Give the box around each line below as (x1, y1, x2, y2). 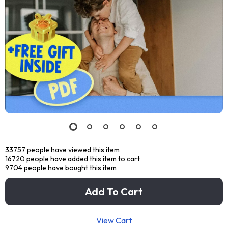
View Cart (96, 215, 132, 225)
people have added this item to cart (25, 154, 140, 163)
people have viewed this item (25, 145, 120, 154)
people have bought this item (22, 163, 117, 173)
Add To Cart (85, 185, 143, 198)
